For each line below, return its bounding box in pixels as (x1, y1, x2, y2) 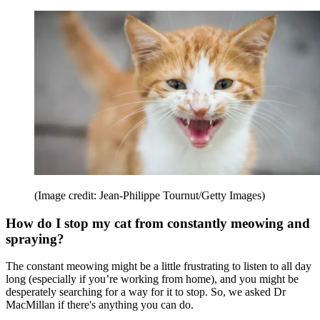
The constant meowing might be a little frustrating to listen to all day (6, 260, 311, 273)
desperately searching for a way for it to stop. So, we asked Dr (6, 286, 286, 299)
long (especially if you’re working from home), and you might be (6, 273, 299, 286)
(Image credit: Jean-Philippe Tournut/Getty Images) (34, 189, 265, 201)
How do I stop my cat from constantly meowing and (6, 215, 310, 231)
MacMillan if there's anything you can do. (6, 299, 194, 311)
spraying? (6, 231, 64, 246)
